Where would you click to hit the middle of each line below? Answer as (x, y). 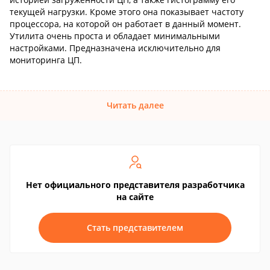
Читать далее (135, 105)
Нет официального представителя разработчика (135, 185)
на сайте (135, 197)
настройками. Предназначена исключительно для (115, 48)
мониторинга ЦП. (46, 60)
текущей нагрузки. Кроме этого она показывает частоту (127, 12)
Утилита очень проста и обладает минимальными (115, 36)
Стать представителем (135, 228)
